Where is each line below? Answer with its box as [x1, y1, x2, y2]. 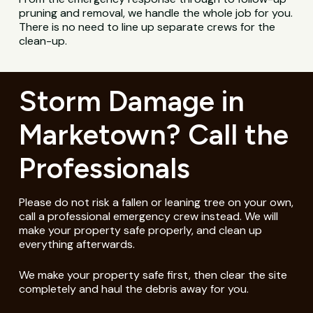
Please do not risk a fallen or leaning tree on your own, [18, 194, 293, 210]
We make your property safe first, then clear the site [18, 267, 287, 282]
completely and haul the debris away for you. [18, 281, 249, 296]
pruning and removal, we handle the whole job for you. [19, 5, 293, 20]
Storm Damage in [18, 83, 245, 118]
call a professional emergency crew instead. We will [18, 208, 278, 224]
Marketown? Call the [18, 117, 289, 152]
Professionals [18, 150, 190, 185]
